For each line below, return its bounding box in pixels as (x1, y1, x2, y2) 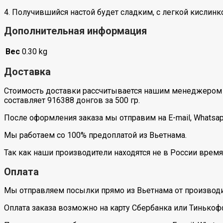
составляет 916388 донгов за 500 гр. (4, 96, 140, 106)
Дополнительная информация (4, 25, 147, 37)
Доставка (4, 66, 51, 78)
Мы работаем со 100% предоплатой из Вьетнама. (4, 130, 187, 140)
